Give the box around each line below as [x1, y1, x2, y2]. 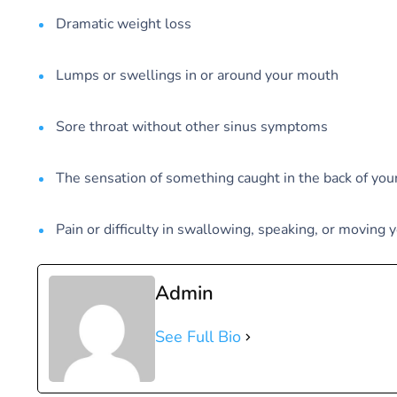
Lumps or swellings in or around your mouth [56, 66, 339, 86]
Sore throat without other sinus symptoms [56, 117, 328, 137]
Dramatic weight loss [56, 14, 191, 35]
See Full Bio [155, 326, 241, 348]
